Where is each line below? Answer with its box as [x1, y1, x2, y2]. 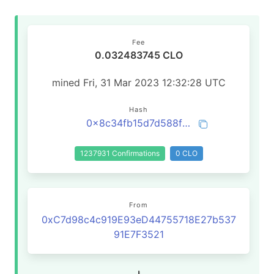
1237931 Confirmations [80, 149, 160, 158]
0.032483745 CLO [94, 49, 183, 61]
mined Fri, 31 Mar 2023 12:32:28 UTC [51, 76, 226, 89]
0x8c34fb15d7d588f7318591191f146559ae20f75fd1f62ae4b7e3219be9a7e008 [182, 117, 190, 129]
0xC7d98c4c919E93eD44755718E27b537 [41, 213, 236, 226]
